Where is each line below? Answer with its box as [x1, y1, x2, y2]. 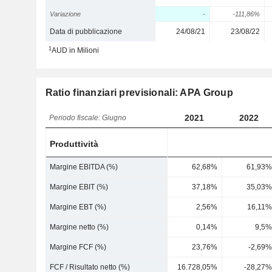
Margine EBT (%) [50, 203, 107, 211]
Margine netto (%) [50, 223, 109, 231]
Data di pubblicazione [50, 27, 123, 36]
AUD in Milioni [51, 46, 99, 55]
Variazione [50, 10, 81, 18]
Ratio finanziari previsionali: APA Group [45, 87, 233, 98]
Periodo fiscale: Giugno [49, 114, 127, 122]
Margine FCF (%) [50, 243, 107, 251]
